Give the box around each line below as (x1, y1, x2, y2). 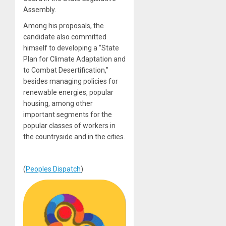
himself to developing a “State (23, 44, 119, 52)
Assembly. (23, 6, 56, 14)
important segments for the (23, 110, 112, 119)
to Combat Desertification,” (23, 66, 108, 75)
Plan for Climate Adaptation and (23, 55, 126, 64)
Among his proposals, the (23, 22, 104, 30)
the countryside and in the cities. (23, 133, 125, 141)
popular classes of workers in (23, 122, 116, 130)
